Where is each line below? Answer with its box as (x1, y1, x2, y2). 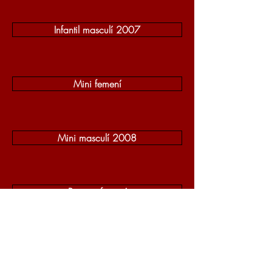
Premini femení (67, 185, 127, 199)
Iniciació (80, 239, 115, 253)
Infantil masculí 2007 (54, 23, 140, 36)
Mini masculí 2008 (58, 131, 137, 144)
